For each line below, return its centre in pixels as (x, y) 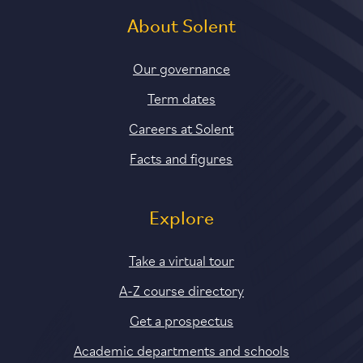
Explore (181, 220)
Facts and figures (181, 158)
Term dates (181, 98)
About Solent (181, 28)
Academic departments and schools (181, 350)
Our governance (181, 68)
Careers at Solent (181, 128)
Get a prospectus (181, 320)
